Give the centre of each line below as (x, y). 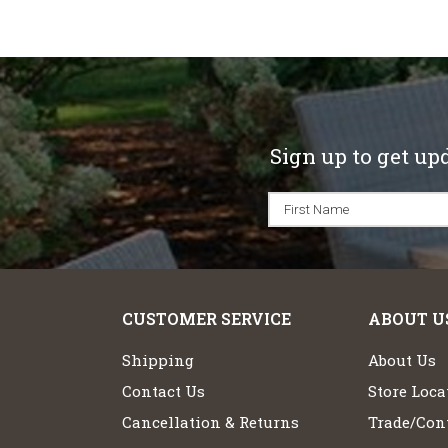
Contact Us (163, 390)
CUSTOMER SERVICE (206, 319)
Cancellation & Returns (210, 421)
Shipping (158, 359)
